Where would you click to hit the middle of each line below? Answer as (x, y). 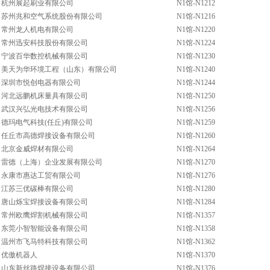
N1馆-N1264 (196, 149)
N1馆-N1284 (196, 202)
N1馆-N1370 (196, 255)
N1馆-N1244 (196, 83)
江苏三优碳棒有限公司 (37, 189)
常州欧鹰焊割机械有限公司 (45, 215)
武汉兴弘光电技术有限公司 (45, 109)
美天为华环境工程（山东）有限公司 (59, 69)
